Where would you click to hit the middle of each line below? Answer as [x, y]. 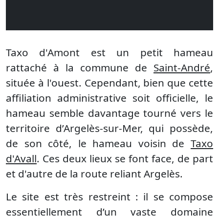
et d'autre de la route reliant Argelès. [94, 174]
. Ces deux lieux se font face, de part [125, 158]
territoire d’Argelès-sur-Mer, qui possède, [109, 128]
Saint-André [182, 67]
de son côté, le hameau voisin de [98, 143]
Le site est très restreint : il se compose [109, 197]
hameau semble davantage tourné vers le [109, 113]
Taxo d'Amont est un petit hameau [109, 52]
